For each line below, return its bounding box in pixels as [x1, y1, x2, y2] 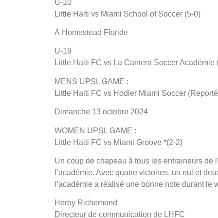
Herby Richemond [54, 199, 117, 207]
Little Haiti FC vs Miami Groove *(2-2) [54, 138, 182, 146]
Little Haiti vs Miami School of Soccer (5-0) [54, 9, 200, 18]
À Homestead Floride [54, 28, 128, 37]
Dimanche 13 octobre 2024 [54, 108, 148, 116]
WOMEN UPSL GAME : [54, 126, 136, 135]
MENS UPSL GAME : [54, 77, 128, 86]
